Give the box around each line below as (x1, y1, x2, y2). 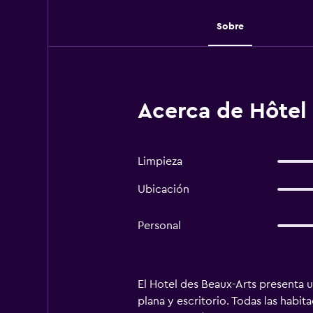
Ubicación (137, 184, 189, 195)
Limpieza (137, 156, 182, 167)
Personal (137, 220, 181, 231)
